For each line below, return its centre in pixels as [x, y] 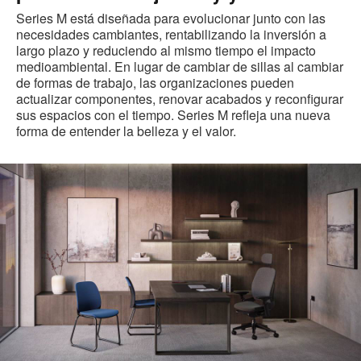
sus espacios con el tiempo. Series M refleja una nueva [173, 115]
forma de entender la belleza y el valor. [126, 131]
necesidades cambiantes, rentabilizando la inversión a [171, 35]
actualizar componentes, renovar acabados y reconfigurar [180, 99]
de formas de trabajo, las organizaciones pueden [155, 83]
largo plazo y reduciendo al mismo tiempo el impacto [166, 51]
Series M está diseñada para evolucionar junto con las [171, 19]
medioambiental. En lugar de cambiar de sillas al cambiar [180, 67]
